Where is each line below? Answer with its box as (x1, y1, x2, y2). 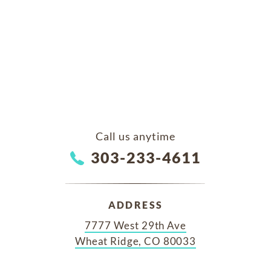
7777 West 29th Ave (85, 218, 186, 232)
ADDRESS (108, 198, 163, 211)
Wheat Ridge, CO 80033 (75, 234, 196, 247)
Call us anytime (95, 129, 176, 143)
